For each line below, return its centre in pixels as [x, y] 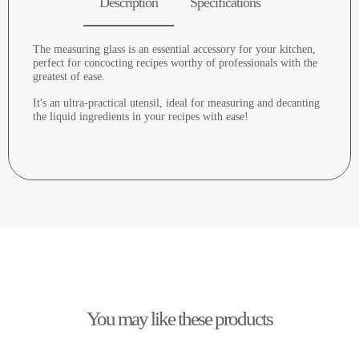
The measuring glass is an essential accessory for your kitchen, [174, 50]
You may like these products [179, 319]
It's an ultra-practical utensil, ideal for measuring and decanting [176, 103]
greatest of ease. [69, 77]
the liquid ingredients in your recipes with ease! [141, 117]
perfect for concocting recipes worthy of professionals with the [175, 63]
